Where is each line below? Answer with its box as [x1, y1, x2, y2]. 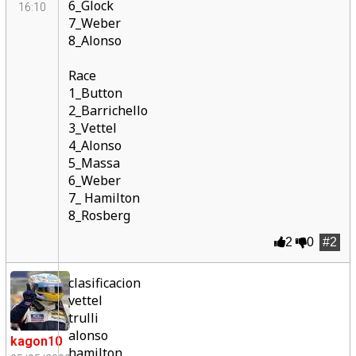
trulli [68, 309, 99, 327]
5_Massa [68, 154, 120, 172]
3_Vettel [68, 119, 117, 137]
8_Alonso [68, 32, 122, 49]
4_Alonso [68, 137, 122, 154]
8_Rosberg [68, 207, 130, 224]
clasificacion [68, 274, 141, 292]
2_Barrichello [68, 102, 148, 119]
